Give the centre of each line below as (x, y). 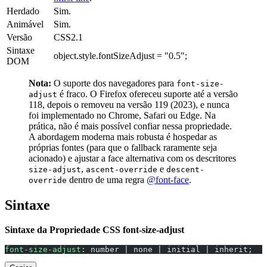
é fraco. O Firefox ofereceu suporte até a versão (148, 94)
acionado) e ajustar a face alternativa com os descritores (132, 158)
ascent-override (122, 169)
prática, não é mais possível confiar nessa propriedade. (130, 126)
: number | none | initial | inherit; (167, 250)
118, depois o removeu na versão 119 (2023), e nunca (129, 104)
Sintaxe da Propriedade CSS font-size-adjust (94, 230)
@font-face (168, 179)
